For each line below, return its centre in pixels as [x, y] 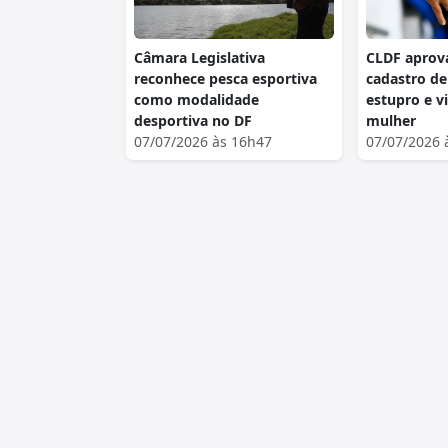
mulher [391, 120]
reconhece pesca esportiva [225, 78]
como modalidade [196, 99]
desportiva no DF [193, 120]
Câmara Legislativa [199, 57]
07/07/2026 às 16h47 [203, 141]
